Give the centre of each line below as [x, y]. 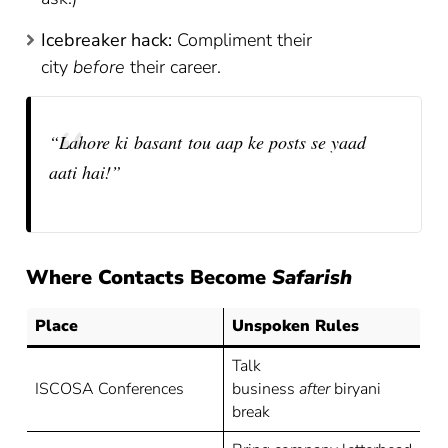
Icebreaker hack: [107, 40]
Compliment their [242, 40]
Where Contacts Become [149, 277]
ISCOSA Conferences [110, 388]
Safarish [312, 277]
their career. [173, 67]
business [266, 388]
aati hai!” [84, 172]
